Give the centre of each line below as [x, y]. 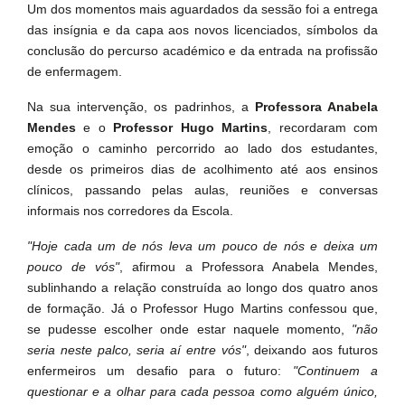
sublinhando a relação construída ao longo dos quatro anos [202, 287]
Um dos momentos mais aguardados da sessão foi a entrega [202, 9]
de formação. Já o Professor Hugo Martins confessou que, [202, 308]
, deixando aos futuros [312, 350]
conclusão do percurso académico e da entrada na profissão [202, 51]
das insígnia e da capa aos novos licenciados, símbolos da [202, 30]
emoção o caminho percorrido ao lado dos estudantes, [202, 148]
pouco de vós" [74, 267]
